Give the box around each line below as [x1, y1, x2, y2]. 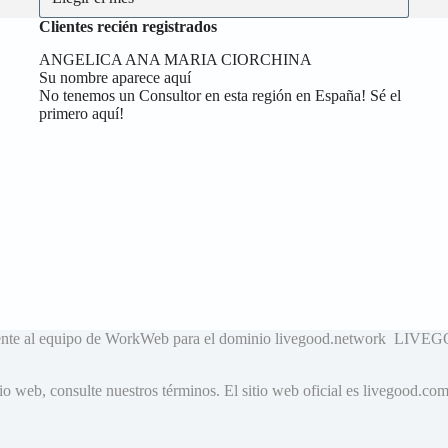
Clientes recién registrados [39, 17, 218, 35]
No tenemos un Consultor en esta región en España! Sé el [39, 86, 402, 104]
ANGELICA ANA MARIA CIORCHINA [39, 50, 313, 68]
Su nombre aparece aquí [39, 68, 192, 86]
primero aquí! [39, 104, 125, 122]
